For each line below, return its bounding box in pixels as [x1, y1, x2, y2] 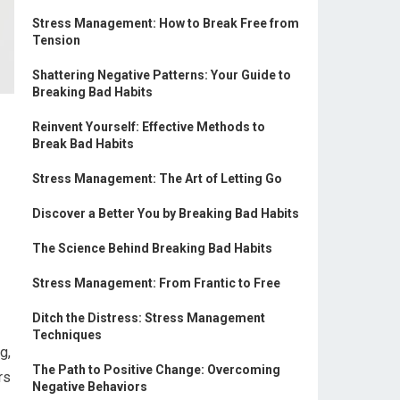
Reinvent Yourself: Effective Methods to [32, 120, 265, 134]
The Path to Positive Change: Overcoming [32, 362, 280, 377]
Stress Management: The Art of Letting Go [32, 171, 282, 186]
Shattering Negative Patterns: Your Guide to [32, 68, 291, 82]
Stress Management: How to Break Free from [32, 16, 299, 30]
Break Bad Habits [32, 137, 134, 151]
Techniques [32, 328, 102, 342]
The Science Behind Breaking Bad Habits [32, 241, 272, 255]
